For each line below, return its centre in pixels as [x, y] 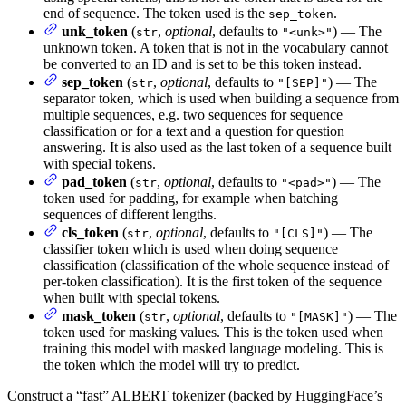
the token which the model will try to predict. [172, 365]
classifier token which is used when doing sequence [191, 249]
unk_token [95, 32]
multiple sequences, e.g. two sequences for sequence [193, 115]
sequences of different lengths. [130, 215]
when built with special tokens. [132, 298]
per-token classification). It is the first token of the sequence [213, 282]
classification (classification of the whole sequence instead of [216, 266]
